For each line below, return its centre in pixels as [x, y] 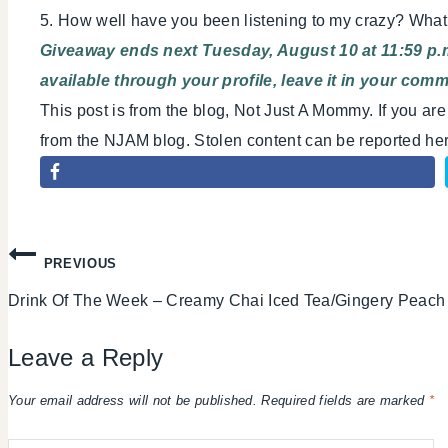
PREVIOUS [80, 263]
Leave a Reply [86, 357]
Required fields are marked [345, 401]
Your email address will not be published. [133, 401]
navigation [82, 310]
